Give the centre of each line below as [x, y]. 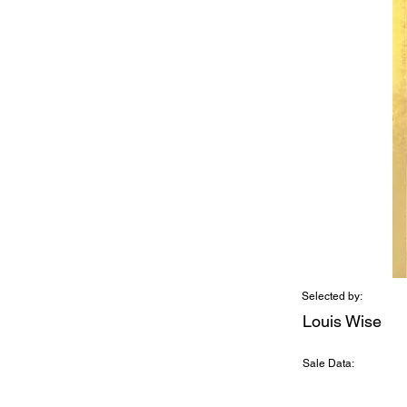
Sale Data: [328, 363]
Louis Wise [342, 321]
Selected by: [332, 296]
